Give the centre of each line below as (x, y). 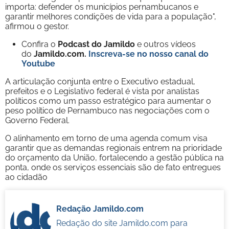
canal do (192, 54)
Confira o (40, 44)
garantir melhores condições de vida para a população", (111, 16)
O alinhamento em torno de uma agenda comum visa (106, 138)
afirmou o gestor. (37, 26)
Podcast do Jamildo (97, 44)
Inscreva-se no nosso (132, 54)
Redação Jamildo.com (100, 209)
